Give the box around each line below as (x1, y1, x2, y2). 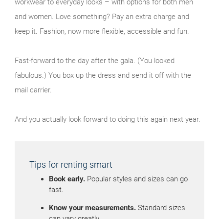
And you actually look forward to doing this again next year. (15, 114, 200, 124)
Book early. (49, 174, 85, 183)
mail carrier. (15, 85, 52, 94)
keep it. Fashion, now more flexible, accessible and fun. (15, 26, 189, 36)
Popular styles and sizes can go (85, 174, 188, 183)
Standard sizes (136, 203, 185, 212)
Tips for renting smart (29, 159, 112, 170)
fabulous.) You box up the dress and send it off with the (15, 70, 191, 80)
